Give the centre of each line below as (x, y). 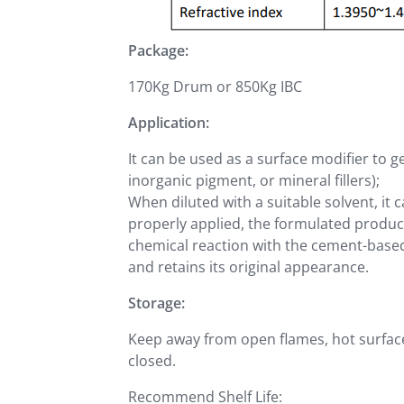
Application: (169, 123)
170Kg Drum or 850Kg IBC (215, 87)
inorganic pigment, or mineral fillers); (254, 180)
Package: (158, 50)
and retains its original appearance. (248, 267)
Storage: (156, 303)
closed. (152, 361)
